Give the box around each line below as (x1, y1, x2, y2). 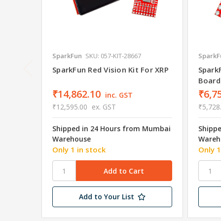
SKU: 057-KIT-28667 (85, 51, 141, 61)
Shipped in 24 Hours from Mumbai (52, 124, 171, 134)
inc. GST (105, 90, 133, 100)
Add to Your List (78, 192, 134, 202)
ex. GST (91, 102, 116, 112)
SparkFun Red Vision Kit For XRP (52, 65, 169, 75)
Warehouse (52, 134, 91, 144)
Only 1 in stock (52, 145, 106, 155)
